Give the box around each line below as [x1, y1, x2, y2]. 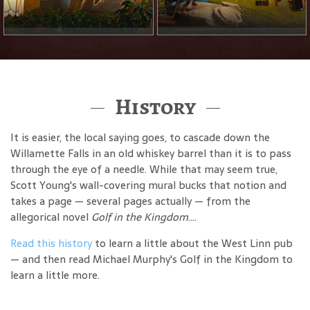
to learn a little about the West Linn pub [92, 235, 293, 253]
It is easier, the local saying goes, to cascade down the [10, 129, 270, 147]
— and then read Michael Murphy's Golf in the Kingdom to [10, 250, 293, 268]
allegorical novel [10, 208, 91, 226]
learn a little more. [10, 266, 100, 284]
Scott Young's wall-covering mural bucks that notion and [10, 176, 286, 194]
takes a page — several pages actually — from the [10, 192, 250, 210]
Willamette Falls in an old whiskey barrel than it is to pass [10, 145, 291, 163]
